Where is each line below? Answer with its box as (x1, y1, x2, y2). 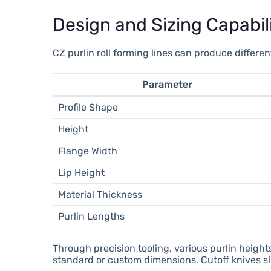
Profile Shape (58, 101, 119, 113)
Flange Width (58, 145, 118, 157)
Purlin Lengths (58, 210, 125, 222)
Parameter (142, 78, 192, 90)
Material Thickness (58, 188, 143, 200)
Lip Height (58, 166, 105, 178)
